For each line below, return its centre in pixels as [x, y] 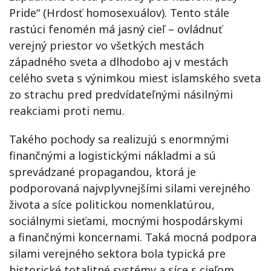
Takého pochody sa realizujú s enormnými [119, 139]
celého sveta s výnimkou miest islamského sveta [135, 78]
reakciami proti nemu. [67, 110]
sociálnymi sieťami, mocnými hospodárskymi [126, 220]
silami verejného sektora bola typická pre [117, 253]
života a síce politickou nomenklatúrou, [112, 204]
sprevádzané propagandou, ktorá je [103, 171]
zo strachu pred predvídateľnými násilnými [121, 94]
